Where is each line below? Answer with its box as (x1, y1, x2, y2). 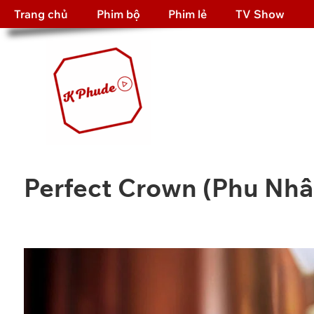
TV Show (235, 7, 285, 22)
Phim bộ (96, 7, 140, 22)
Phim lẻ (168, 7, 207, 22)
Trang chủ (14, 7, 69, 22)
